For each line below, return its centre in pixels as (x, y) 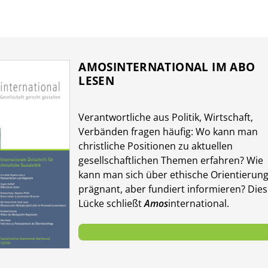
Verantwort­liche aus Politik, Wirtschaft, (166, 117)
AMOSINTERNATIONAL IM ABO (167, 67)
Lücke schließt (112, 203)
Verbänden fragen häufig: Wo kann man (168, 131)
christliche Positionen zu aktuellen (156, 146)
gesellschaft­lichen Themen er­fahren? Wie (171, 160)
